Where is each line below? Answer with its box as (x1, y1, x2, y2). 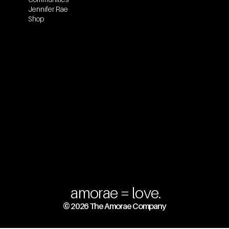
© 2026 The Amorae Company (63, 201, 166, 212)
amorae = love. (71, 184, 162, 202)
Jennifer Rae (28, 5, 68, 14)
